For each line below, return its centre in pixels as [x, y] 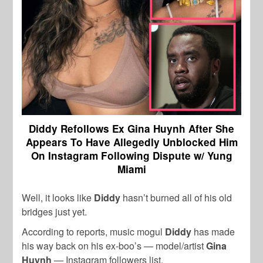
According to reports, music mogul [94, 232]
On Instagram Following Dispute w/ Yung [131, 156]
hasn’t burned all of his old [176, 198]
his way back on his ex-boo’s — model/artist [114, 246]
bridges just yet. [55, 212]
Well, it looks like [58, 198]
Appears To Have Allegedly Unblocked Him [131, 142]
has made [213, 232]
